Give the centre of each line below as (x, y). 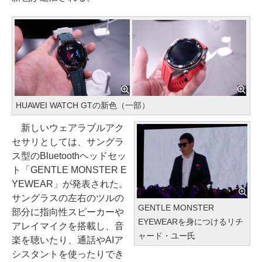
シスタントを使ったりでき (68, 254)
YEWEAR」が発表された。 (70, 184)
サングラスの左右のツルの (68, 198)
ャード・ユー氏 (167, 235)
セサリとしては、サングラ (68, 142)
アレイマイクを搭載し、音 (68, 226)
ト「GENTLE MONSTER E (69, 170)
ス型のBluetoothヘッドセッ (69, 156)
